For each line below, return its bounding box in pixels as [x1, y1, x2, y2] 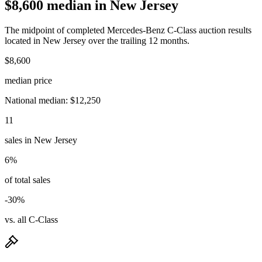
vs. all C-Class [5, 214, 58, 225]
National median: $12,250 [5, 95, 101, 105]
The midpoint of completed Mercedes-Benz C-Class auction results [5, 25, 251, 35]
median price [5, 75, 52, 85]
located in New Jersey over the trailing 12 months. [5, 35, 189, 46]
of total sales [5, 174, 50, 185]
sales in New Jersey [5, 135, 77, 145]
